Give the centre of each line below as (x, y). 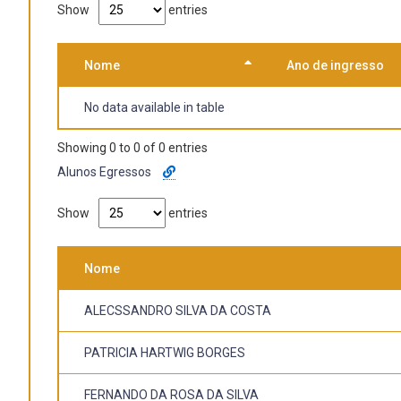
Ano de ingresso (335, 66)
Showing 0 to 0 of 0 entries (132, 147)
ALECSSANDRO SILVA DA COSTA (178, 310)
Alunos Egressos (106, 171)
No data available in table (154, 108)
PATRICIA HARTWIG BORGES (165, 352)
